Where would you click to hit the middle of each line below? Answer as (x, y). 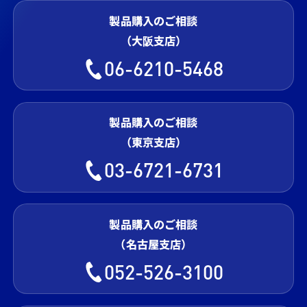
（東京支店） (153, 143)
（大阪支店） (153, 41)
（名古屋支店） (153, 244)
